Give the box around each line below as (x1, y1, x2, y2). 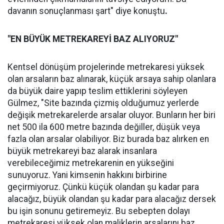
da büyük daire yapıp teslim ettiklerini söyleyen (7, 86, 187, 96)
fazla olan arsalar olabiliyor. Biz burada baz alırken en (7, 134, 209, 144)
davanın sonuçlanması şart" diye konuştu (7, 6, 165, 16)
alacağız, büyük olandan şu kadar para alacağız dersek (7, 194, 216, 204)
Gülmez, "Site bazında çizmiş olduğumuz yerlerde (7, 98, 199, 108)
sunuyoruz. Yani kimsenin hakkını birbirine (7, 170, 167, 180)
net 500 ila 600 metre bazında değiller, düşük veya (7, 122, 200, 132)
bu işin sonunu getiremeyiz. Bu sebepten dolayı (7, 206, 190, 216)
